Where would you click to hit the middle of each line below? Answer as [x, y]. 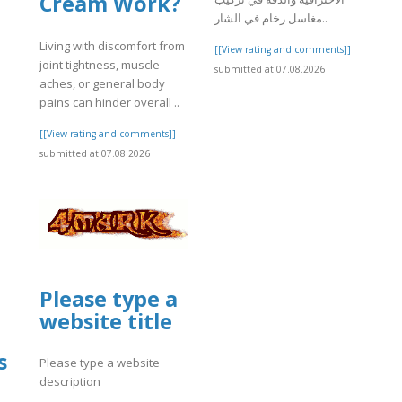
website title [106, 321]
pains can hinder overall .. [109, 102]
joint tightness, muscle [100, 64]
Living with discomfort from [112, 45]
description [70, 382]
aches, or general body [102, 83]
